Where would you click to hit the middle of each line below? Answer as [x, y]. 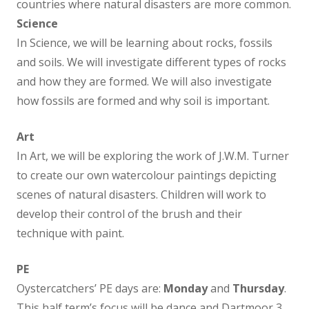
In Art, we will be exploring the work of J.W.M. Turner [153, 156]
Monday [186, 288]
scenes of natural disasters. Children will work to [141, 195]
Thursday [258, 288]
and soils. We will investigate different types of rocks [151, 62]
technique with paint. [70, 233]
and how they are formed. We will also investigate [144, 81]
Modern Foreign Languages [223, 278]
